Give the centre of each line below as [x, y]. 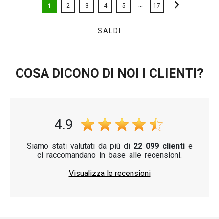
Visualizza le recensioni [109, 173]
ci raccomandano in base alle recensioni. [109, 155]
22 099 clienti [159, 146]
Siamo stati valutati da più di [80, 146]
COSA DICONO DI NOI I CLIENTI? [109, 73]
